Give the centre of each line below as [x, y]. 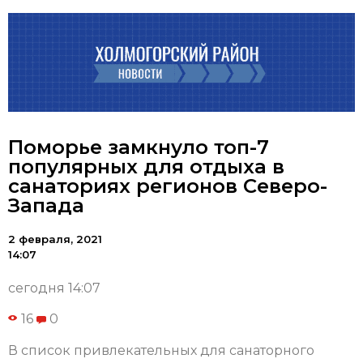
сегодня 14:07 [54, 288]
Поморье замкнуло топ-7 [139, 147]
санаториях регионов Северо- [168, 186]
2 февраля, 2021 [55, 239]
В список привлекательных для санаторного [161, 350]
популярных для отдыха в [146, 167]
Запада [46, 206]
